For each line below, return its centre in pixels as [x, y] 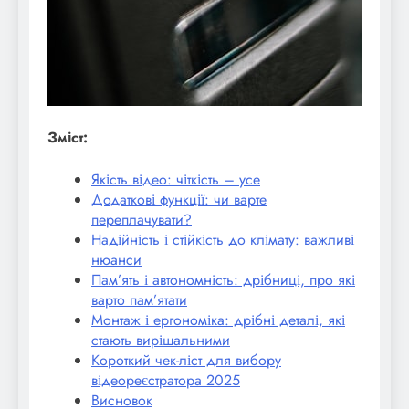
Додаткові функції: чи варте [179, 199]
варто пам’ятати [139, 299]
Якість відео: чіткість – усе [176, 179]
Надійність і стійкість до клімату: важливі [223, 239]
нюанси [116, 259]
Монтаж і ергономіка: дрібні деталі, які [218, 320]
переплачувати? [142, 219]
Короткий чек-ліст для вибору [186, 360]
